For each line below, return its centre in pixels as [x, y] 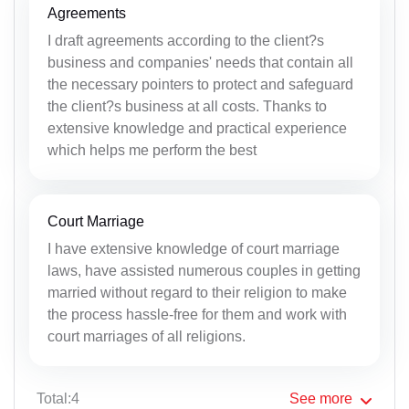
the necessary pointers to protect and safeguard [200, 84]
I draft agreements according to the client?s [186, 40]
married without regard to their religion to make [197, 292]
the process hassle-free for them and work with [197, 314]
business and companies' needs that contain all [200, 62]
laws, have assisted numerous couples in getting [204, 270]
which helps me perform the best [152, 150]
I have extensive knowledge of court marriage [194, 248]
